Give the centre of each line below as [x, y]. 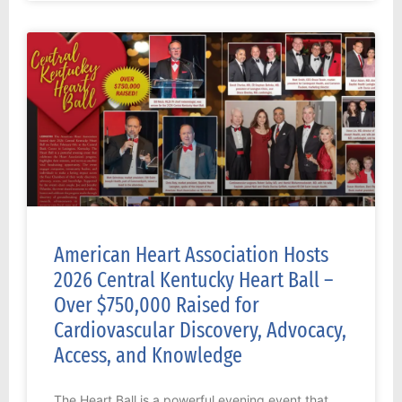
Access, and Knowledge [148, 356]
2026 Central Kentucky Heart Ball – [193, 280]
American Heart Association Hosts [191, 255]
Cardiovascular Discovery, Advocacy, [200, 331]
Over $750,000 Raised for [157, 306]
